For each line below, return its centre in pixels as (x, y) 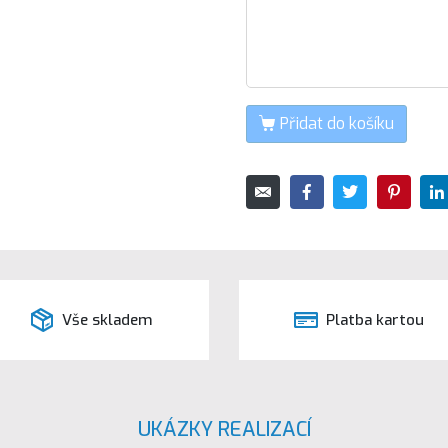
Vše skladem (108, 319)
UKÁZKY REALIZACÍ (224, 430)
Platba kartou (375, 319)
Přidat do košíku (336, 123)
